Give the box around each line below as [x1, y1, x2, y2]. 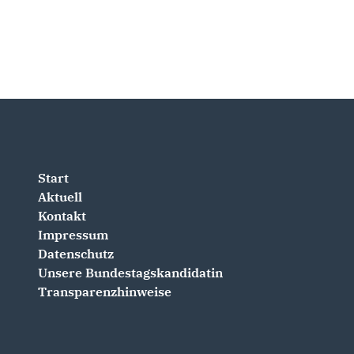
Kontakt [38, 208, 86, 224]
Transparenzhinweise [38, 284, 171, 299]
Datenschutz [38, 246, 114, 262]
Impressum [38, 227, 108, 243]
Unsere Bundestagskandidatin [38, 265, 223, 281]
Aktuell [38, 189, 82, 205]
